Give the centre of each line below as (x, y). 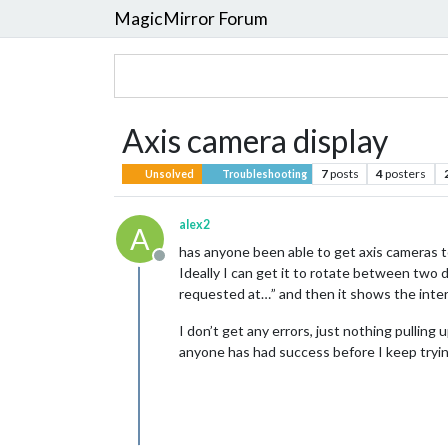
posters (406, 173)
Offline (182, 265)
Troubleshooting (263, 174)
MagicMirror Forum (191, 18)
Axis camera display (255, 140)
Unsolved (169, 174)
